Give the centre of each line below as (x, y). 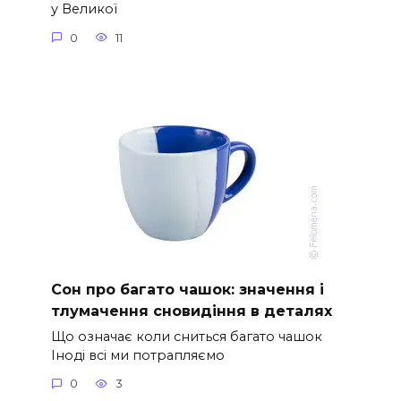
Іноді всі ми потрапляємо (137, 355)
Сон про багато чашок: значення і (187, 289)
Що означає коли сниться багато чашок (186, 336)
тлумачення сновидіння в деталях (191, 311)
